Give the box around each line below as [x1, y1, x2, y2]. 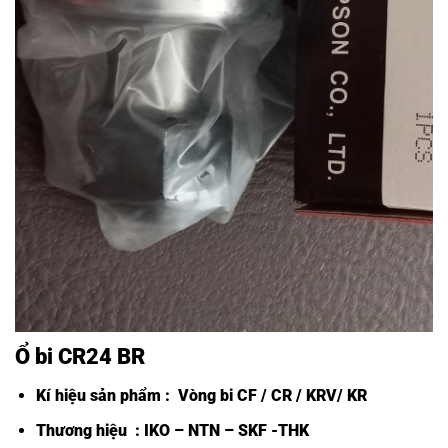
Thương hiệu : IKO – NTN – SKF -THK [35, 421, 309, 441]
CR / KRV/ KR [270, 386, 367, 406]
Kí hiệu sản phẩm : [35, 386, 174, 406]
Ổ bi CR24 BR [15, 343, 145, 370]
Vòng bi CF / [173, 386, 271, 406]
